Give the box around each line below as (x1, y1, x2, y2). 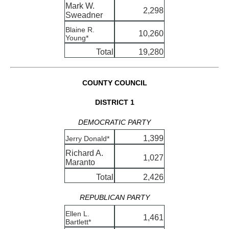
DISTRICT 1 (95, 98, 134, 107)
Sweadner (65, 10, 103, 19)
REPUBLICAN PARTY (79, 193, 150, 201)
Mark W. (65, 1, 95, 10)
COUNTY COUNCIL (82, 78, 147, 87)
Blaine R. (65, 25, 95, 34)
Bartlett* (65, 217, 91, 226)
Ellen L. (65, 209, 89, 218)
